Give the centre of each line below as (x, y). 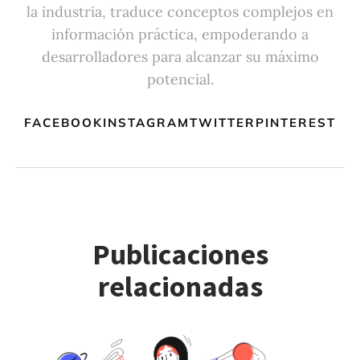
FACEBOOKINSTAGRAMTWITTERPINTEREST (180, 122)
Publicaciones (180, 254)
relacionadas (180, 286)
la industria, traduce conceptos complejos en (180, 11)
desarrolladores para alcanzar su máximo (180, 56)
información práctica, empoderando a (180, 34)
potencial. (180, 79)
